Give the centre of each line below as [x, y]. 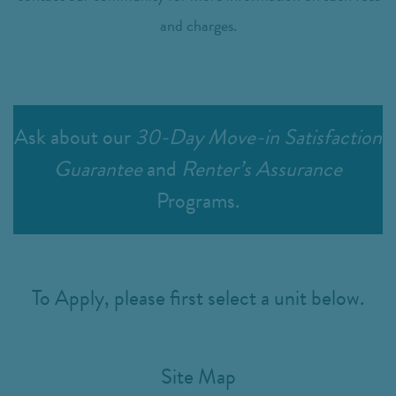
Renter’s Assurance [262, 168]
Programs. [198, 200]
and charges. [198, 25]
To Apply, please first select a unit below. [198, 297]
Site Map [198, 376]
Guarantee [98, 168]
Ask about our [75, 137]
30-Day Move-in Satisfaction [259, 137]
